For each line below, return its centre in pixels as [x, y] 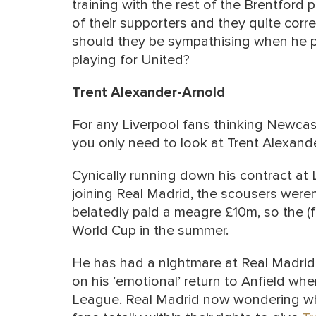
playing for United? [131, 60]
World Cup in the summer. [150, 230]
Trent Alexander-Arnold [148, 92]
